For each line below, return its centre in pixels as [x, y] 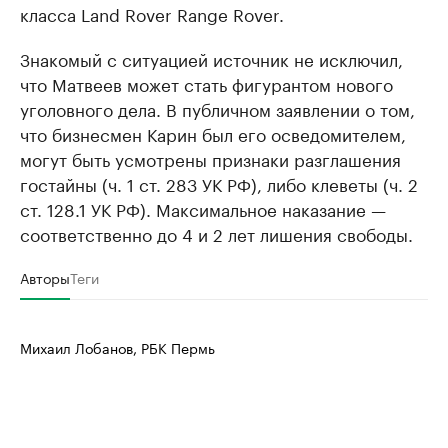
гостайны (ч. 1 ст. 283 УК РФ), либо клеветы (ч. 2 [219, 183]
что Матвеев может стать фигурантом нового [206, 83]
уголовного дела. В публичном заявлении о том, [217, 108]
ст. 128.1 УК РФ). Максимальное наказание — [203, 208]
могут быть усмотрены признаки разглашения [210, 158]
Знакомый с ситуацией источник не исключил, [211, 58]
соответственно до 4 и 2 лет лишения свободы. [216, 233]
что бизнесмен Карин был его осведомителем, [213, 133]
